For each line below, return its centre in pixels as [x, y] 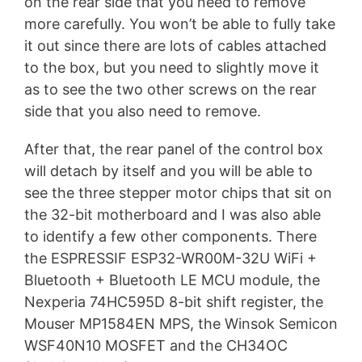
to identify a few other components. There [170, 236]
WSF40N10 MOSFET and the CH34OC [156, 345]
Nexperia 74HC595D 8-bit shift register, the [174, 301]
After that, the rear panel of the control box [174, 149]
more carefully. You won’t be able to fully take [180, 23]
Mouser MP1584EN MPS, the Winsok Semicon [181, 323]
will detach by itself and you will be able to [168, 170]
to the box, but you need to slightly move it [172, 67]
